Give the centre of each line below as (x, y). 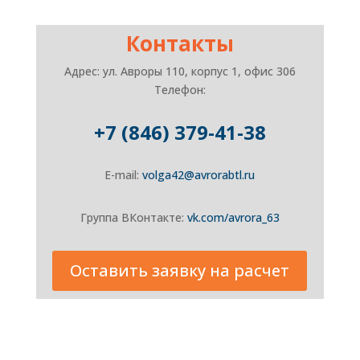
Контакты (180, 43)
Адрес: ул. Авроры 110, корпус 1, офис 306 (180, 71)
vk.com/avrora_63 (233, 217)
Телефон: (180, 90)
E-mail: (124, 175)
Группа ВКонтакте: (133, 217)
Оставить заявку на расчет (180, 270)
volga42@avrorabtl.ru (199, 175)
